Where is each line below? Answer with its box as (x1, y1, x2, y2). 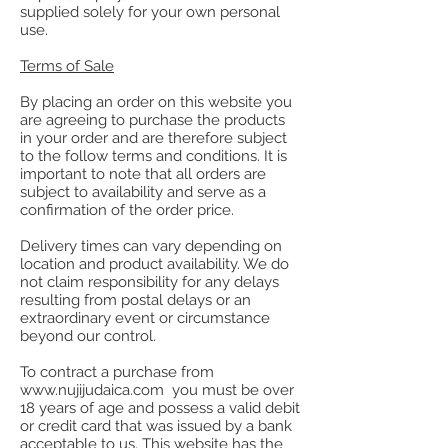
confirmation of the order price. (20, 200, 234, 219)
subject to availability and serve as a (20, 182, 266, 201)
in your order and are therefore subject (20, 128, 287, 147)
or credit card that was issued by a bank (20, 416, 292, 435)
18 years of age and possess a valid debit (20, 398, 300, 417)
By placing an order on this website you (20, 92, 292, 111)
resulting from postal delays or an (20, 290, 251, 309)
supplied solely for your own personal (20, 2, 280, 21)
